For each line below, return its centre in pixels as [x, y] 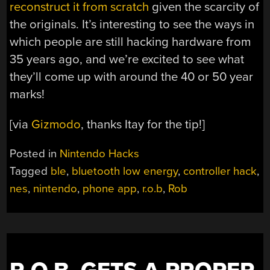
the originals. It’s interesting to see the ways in [132, 25]
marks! [27, 95]
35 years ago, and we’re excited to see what [127, 60]
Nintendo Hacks [100, 153]
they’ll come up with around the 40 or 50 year [132, 77]
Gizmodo [56, 124]
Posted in [35, 153]
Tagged [30, 171]
